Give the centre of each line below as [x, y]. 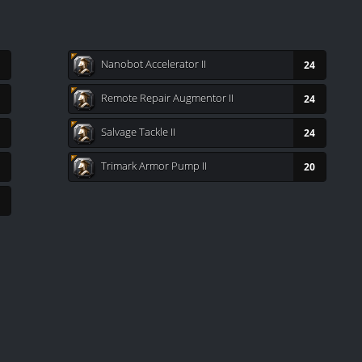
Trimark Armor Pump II [154, 165]
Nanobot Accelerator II [154, 63]
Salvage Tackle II [138, 131]
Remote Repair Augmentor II [167, 97]
